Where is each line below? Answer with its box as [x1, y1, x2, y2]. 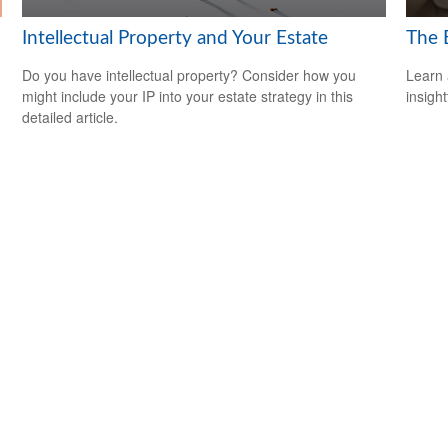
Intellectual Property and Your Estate [22, 28, 329, 48]
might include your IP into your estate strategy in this [22, 85, 354, 106]
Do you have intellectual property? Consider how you [22, 64, 357, 85]
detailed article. [22, 106, 119, 127]
